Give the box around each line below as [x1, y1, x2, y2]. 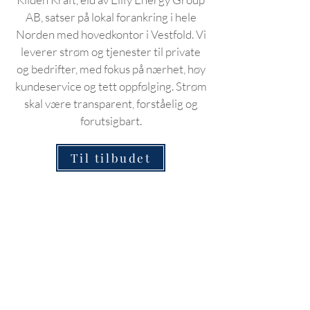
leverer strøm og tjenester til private [21, 44, 201, 59]
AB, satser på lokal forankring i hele [25, 10, 197, 24]
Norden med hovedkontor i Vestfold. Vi [15, 27, 206, 42]
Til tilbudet [70, 150, 152, 165]
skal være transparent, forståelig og [24, 96, 198, 111]
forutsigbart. [80, 113, 142, 128]
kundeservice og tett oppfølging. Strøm [15, 79, 207, 93]
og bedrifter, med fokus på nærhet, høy [16, 62, 206, 76]
